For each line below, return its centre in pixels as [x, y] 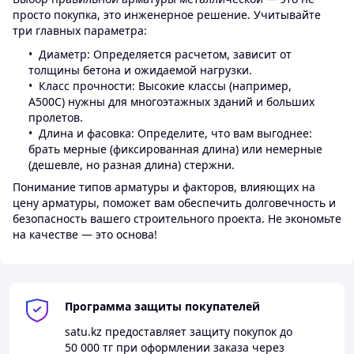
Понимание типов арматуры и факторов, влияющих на [164, 187]
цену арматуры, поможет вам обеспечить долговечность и [174, 203]
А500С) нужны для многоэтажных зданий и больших [171, 102]
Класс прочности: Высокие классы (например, [165, 86]
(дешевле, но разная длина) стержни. [132, 165]
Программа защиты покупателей [162, 306]
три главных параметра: [80, 30]
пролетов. [56, 118]
